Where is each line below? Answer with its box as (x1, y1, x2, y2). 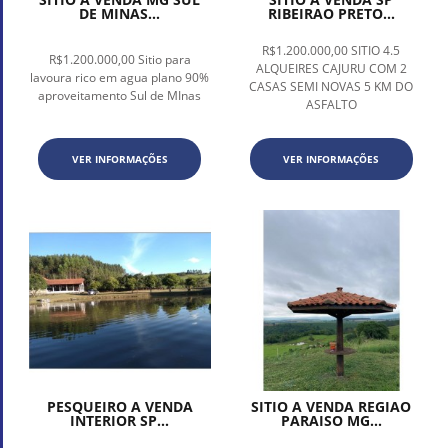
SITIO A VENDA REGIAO (251, 397, 412, 417)
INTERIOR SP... (70, 411, 170, 431)
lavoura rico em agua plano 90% (30, 68, 210, 86)
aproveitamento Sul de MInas (38, 86, 202, 104)
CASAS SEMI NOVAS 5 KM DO (249, 77, 414, 95)
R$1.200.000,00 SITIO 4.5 (262, 41, 401, 59)
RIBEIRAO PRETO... (267, 3, 395, 23)
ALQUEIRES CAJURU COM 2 (255, 59, 407, 77)
